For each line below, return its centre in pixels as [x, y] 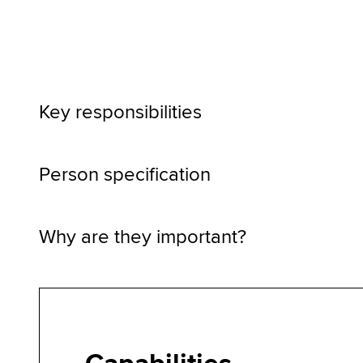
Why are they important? [143, 237]
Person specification [125, 175]
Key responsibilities [120, 113]
